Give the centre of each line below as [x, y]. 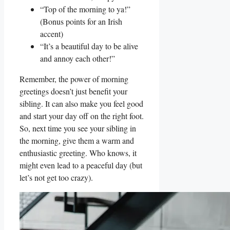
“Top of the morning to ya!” [85, 9]
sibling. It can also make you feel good [81, 104]
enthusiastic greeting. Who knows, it [78, 153]
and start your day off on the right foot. [82, 116]
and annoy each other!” [78, 59]
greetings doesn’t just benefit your [73, 91]
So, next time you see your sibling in [78, 128]
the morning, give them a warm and [77, 141]
